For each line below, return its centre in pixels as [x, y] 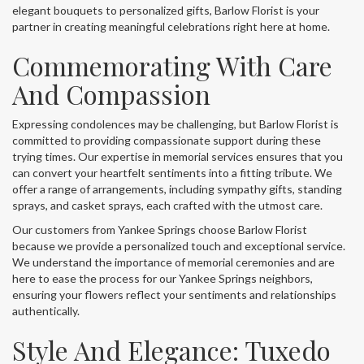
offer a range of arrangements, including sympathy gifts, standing [177, 188]
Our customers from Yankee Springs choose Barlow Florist [160, 229]
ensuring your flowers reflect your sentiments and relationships [174, 294]
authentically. [46, 310]
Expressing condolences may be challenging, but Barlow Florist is [175, 123]
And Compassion [111, 93]
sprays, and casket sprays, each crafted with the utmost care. [167, 205]
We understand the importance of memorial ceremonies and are [173, 262]
